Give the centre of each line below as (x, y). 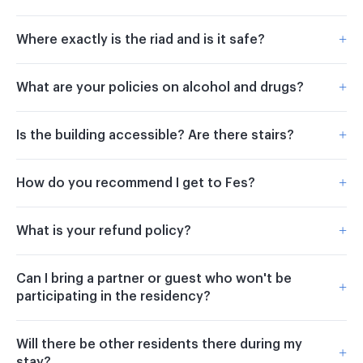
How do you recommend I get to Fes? (136, 183)
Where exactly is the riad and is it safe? (141, 39)
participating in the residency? (113, 296)
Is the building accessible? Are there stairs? (155, 135)
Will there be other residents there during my (159, 344)
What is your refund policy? (104, 231)
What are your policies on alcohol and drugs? (160, 87)
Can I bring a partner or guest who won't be (154, 278)
